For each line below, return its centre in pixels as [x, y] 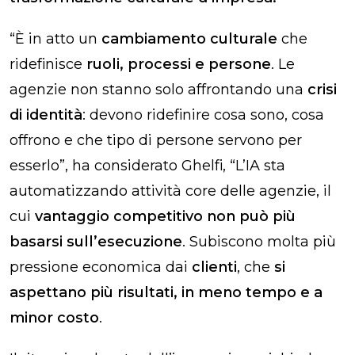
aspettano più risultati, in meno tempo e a [166, 292]
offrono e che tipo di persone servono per [156, 140]
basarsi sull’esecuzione [96, 241]
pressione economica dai [101, 267]
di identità [46, 115]
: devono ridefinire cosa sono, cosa [203, 115]
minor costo [54, 317]
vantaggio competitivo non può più [165, 216]
